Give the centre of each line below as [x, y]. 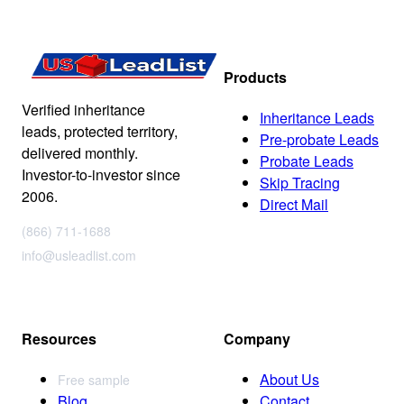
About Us [289, 379]
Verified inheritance [83, 110]
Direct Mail [294, 204]
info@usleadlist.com [79, 256]
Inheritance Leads [317, 118]
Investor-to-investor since [101, 175]
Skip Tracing [300, 183]
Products [255, 77]
